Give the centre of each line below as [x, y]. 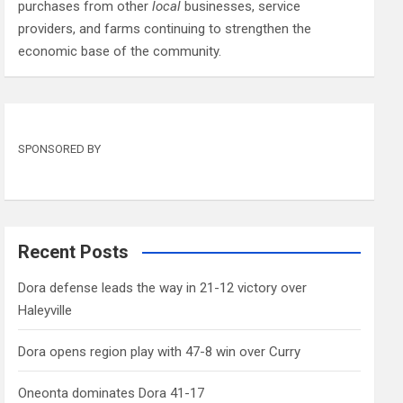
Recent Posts [74, 252]
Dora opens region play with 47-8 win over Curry [160, 352]
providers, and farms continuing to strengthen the [165, 29]
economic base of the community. [120, 51]
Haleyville [45, 310]
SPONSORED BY [60, 149]
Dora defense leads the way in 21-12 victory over [163, 288]
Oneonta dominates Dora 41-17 [112, 393]
